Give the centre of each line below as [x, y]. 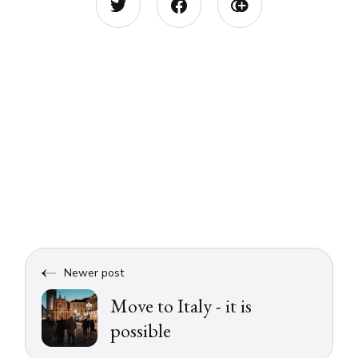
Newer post [94, 273]
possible [141, 331]
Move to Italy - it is [181, 306]
